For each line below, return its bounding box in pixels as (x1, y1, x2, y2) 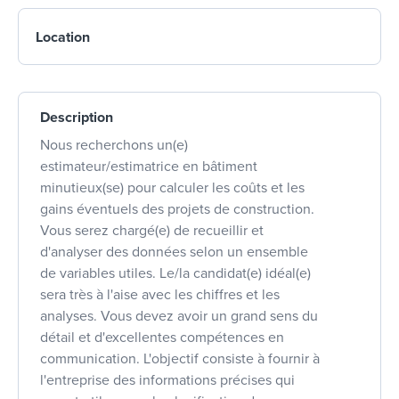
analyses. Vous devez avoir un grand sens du (40, 306, 318, 325)
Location (36, 28, 90, 46)
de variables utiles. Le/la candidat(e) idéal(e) (40, 264, 311, 282)
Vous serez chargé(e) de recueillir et (40, 221, 264, 240)
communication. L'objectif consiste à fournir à (40, 349, 320, 368)
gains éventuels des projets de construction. (40, 199, 314, 218)
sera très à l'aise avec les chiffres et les (40, 285, 280, 304)
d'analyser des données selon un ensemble (40, 242, 308, 261)
